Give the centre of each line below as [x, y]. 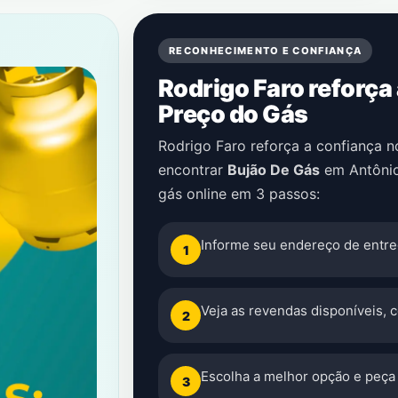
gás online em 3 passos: [239, 194]
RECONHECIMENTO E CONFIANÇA [266, 51]
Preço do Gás [233, 114]
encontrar [193, 170]
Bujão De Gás [274, 170]
